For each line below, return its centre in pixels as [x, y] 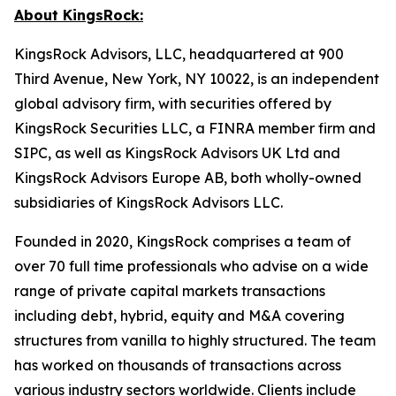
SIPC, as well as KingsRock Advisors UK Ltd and [177, 153]
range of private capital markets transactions [170, 291]
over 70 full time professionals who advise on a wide [191, 266]
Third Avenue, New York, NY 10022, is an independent [197, 79]
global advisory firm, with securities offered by [173, 103]
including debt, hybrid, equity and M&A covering [179, 316]
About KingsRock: [79, 15]
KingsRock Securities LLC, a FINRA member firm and [195, 128]
